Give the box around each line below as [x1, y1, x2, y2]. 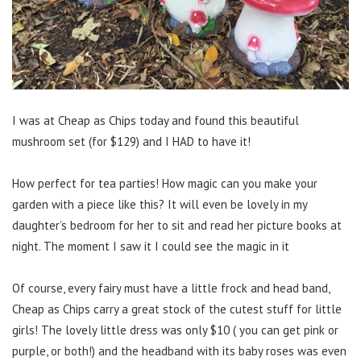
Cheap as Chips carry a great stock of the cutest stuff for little [12, 301, 342, 317]
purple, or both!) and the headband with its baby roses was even [12, 343, 346, 359]
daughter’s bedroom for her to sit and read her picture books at [12, 218, 342, 233]
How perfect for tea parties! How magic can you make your [12, 176, 317, 191]
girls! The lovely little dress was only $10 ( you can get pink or [12, 322, 338, 338]
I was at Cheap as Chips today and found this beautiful [12, 113, 299, 128]
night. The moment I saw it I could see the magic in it [12, 239, 289, 254]
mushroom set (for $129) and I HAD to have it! [12, 134, 251, 149]
